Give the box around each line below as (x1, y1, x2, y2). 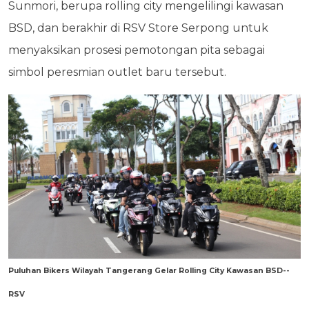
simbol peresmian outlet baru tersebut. (8, 65, 226, 79)
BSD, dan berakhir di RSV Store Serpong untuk (8, 21, 268, 34)
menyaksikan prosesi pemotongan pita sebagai (8, 43, 265, 57)
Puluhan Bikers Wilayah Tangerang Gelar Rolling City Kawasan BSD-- (8, 266, 290, 275)
